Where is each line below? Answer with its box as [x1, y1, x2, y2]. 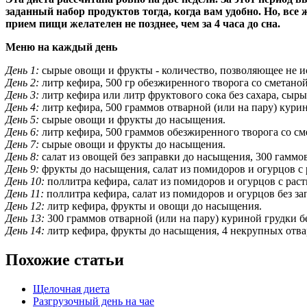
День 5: [5, 113, 39, 125]
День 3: [5, 88, 39, 101]
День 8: [5, 150, 39, 162]
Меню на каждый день [5, 40, 117, 53]
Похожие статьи [5, 250, 124, 269]
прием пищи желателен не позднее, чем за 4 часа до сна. [5, 17, 283, 29]
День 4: [5, 101, 39, 113]
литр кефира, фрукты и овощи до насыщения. [45, 199, 262, 212]
